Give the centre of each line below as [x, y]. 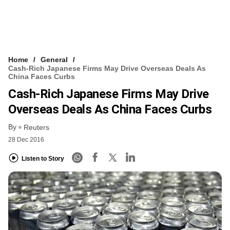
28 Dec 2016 [26, 140]
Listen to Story [43, 158]
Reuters [36, 128]
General [54, 59]
